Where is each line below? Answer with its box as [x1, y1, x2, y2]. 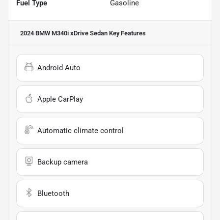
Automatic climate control [37, 126, 124, 136]
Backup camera [37, 158, 88, 167]
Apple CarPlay [37, 95, 83, 104]
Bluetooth [37, 189, 69, 198]
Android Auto [37, 63, 81, 73]
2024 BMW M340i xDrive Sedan [20, 29, 108, 37]
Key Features [108, 29, 146, 37]
